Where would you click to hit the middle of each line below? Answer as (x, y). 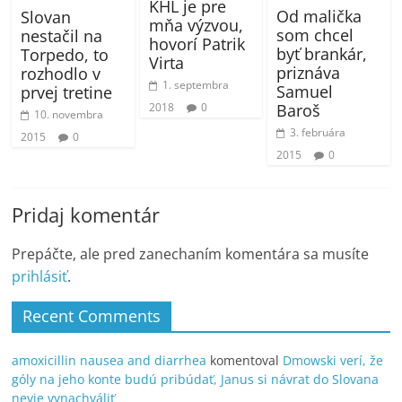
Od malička (319, 17)
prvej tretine (67, 93)
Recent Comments (92, 316)
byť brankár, (321, 54)
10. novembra (69, 115)
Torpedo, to (65, 55)
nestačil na (62, 36)
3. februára (317, 133)
